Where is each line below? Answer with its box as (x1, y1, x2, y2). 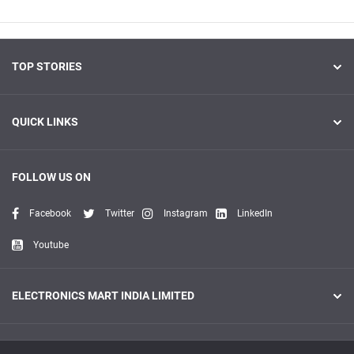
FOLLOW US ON (12, 171, 91, 183)
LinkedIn (237, 208, 273, 219)
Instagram (164, 208, 208, 219)
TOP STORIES (12, 60, 82, 73)
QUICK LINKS (12, 115, 78, 128)
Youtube (33, 239, 69, 250)
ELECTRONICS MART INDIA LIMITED (12, 289, 194, 302)
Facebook (29, 208, 71, 219)
